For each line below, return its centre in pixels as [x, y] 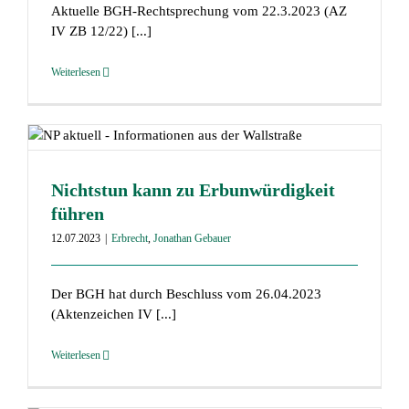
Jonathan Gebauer [192, 239]
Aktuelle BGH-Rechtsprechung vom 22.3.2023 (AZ [199, 11]
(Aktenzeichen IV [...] [113, 315]
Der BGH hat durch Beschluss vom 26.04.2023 [186, 294]
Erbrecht [129, 239]
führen [77, 214]
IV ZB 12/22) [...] [101, 31]
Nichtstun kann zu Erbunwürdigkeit [193, 190]
